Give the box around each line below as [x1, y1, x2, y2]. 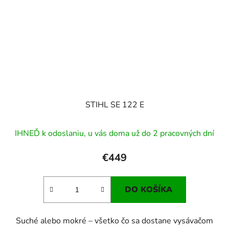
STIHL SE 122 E [85, 99, 144, 110]
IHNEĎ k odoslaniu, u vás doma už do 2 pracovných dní [15, 127, 214, 139]
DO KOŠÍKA [124, 184, 172, 195]
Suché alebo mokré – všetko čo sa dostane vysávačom [16, 215, 213, 226]
